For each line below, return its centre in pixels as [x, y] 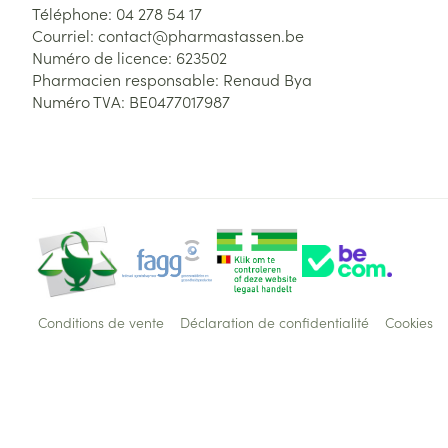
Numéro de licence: [104, 57]
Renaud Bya [267, 79]
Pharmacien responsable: [127, 79]
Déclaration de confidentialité [274, 322]
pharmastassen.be [236, 35]
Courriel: [65, 35]
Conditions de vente [101, 322]
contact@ [133, 35]
